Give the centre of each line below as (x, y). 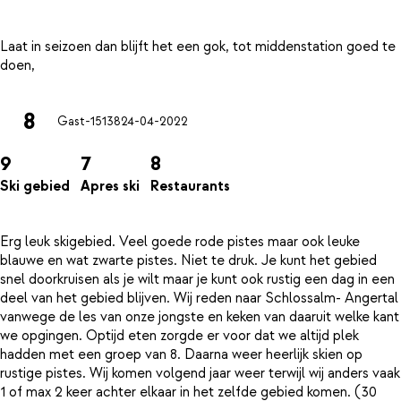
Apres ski (110, 187)
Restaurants (190, 187)
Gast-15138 (89, 122)
